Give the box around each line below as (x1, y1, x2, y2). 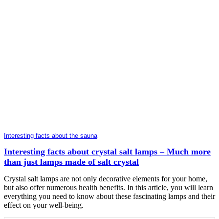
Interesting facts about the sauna (4, 132, 97, 139)
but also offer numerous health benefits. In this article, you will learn (4, 183, 213, 192)
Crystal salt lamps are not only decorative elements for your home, (4, 174, 207, 183)
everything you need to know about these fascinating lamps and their (4, 192, 215, 200)
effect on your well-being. (4, 200, 84, 209)
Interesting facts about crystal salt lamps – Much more (4, 146, 211, 156)
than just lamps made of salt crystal (4, 156, 139, 167)
